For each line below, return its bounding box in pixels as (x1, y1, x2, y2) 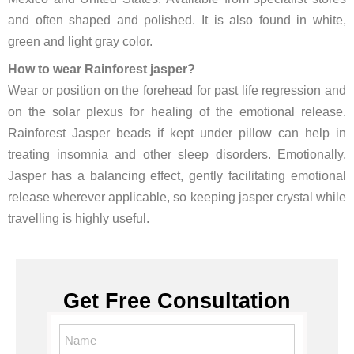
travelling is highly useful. (8, 212, 149, 225)
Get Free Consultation (63, 289, 291, 313)
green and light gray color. (8, 35, 153, 48)
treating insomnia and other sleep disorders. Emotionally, (8, 148, 346, 161)
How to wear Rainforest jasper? (8, 62, 195, 76)
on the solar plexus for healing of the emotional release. (8, 105, 346, 119)
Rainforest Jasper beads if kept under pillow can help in (8, 126, 346, 140)
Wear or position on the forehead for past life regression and (8, 84, 346, 97)
